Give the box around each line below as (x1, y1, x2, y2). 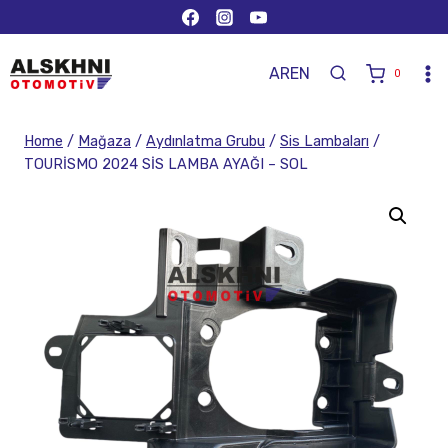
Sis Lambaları (280, 132, 369, 150)
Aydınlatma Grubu (146, 132, 265, 150)
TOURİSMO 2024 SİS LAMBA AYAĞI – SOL (24, 155, 308, 173)
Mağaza (78, 132, 131, 150)
